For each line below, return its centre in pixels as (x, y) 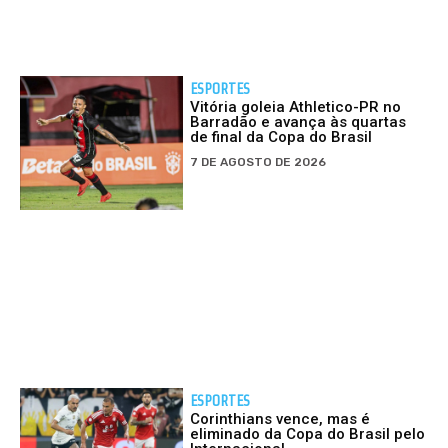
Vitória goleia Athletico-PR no (296, 107)
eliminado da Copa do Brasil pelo (308, 433)
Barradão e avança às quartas (298, 122)
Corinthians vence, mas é (280, 418)
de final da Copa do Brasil (281, 137)
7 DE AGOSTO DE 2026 (258, 162)
